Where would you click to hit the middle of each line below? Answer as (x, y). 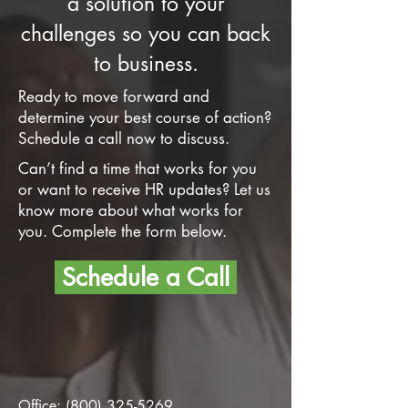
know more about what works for (131, 210)
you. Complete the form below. (122, 231)
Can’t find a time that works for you (138, 168)
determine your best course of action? (145, 117)
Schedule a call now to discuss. (124, 138)
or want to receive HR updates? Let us (144, 189)
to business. (146, 64)
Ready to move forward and (114, 97)
